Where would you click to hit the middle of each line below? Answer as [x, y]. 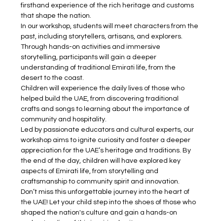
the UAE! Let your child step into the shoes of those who [109, 202]
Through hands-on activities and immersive [92, 47]
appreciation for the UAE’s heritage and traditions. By [107, 150]
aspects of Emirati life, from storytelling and [91, 171]
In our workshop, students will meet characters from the [110, 26]
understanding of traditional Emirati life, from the [99, 68]
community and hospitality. [65, 119]
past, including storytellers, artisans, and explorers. [103, 37]
